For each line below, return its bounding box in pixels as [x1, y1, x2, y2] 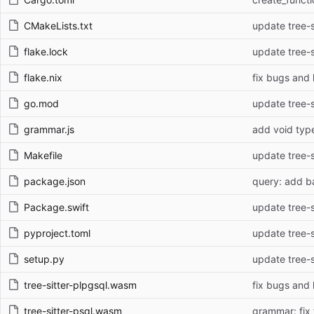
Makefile [24, 149, 62, 161]
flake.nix [24, 71, 62, 83]
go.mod [24, 97, 59, 109]
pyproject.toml [24, 226, 90, 239]
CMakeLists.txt [24, 19, 93, 32]
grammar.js [24, 123, 74, 135]
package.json [24, 175, 86, 187]
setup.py [24, 252, 64, 265]
